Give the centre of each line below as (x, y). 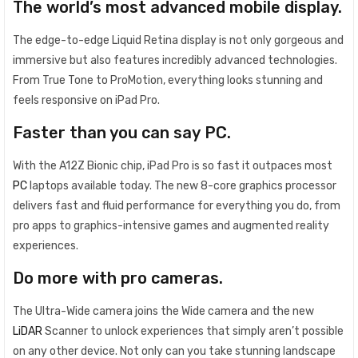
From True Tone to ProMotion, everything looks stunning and (168, 80)
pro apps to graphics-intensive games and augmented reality (171, 225)
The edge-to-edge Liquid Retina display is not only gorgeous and (178, 40)
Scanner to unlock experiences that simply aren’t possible (193, 331)
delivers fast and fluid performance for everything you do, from (177, 205)
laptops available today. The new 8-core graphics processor (182, 185)
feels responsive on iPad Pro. (86, 100)
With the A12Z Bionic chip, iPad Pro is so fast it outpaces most (173, 165)
